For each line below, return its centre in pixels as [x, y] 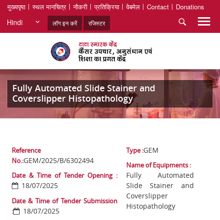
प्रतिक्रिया [107, 7]
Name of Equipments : [159, 165]
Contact [158, 7]
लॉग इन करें [65, 23]
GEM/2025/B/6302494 [59, 161]
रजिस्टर [97, 23]
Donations [190, 7]
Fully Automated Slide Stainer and [84, 88]
